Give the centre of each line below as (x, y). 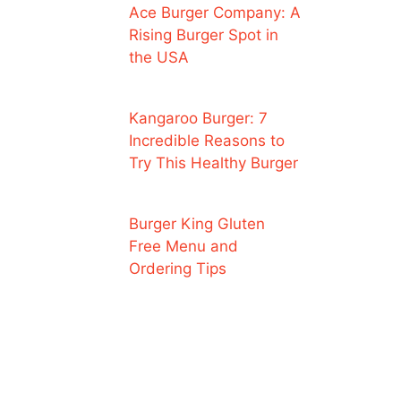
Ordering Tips (177, 269)
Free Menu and (183, 247)
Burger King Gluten (196, 224)
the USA (158, 57)
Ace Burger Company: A (214, 12)
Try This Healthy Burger (213, 163)
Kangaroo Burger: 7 (198, 119)
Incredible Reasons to (206, 141)
